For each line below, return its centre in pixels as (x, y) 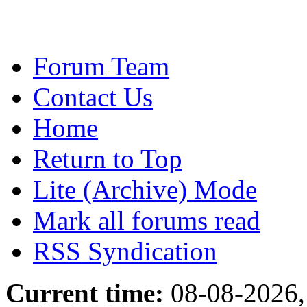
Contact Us (93, 97)
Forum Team (101, 66)
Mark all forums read (147, 220)
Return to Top (108, 158)
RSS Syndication (125, 251)
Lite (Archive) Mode (145, 189)
